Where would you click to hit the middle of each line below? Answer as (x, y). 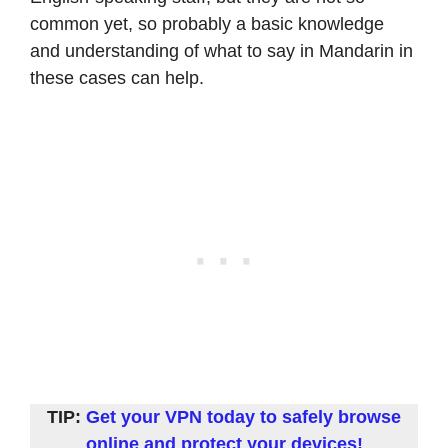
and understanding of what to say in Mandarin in (221, 50)
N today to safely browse (295, 416)
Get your (125, 416)
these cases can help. (117, 77)
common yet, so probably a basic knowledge (207, 23)
